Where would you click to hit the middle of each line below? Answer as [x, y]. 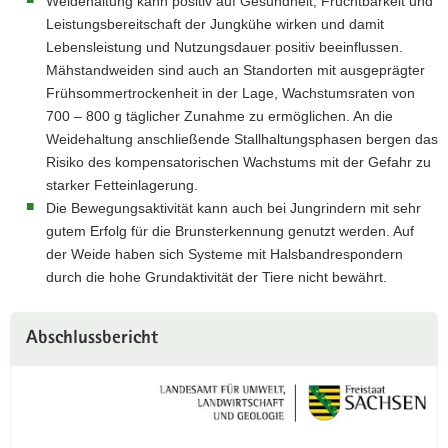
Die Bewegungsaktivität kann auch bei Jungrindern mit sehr [233, 208]
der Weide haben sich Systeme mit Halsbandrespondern [224, 254]
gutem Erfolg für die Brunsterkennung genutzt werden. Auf [230, 231]
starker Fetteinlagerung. [122, 185]
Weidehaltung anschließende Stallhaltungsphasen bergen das [242, 139]
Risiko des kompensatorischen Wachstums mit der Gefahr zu [238, 162]
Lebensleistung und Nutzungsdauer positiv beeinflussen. [224, 47]
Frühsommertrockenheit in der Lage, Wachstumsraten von [230, 93]
